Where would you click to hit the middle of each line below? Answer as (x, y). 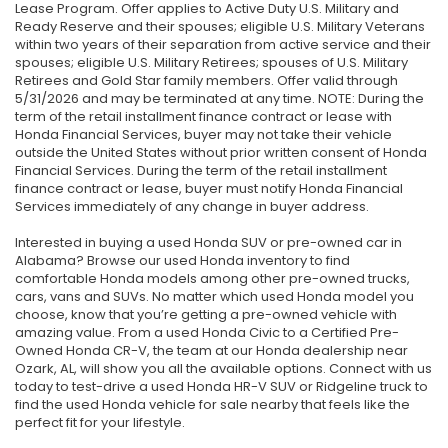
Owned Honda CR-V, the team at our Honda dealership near (211, 351)
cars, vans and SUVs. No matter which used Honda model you (214, 297)
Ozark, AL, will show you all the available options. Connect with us (223, 369)
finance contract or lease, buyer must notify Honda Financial (209, 189)
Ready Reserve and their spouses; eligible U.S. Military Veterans (220, 27)
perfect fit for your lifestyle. (100, 423)
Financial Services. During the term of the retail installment (201, 171)
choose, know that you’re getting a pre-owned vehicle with (206, 315)
